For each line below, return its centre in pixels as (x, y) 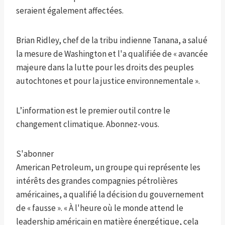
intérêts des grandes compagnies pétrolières (97, 181)
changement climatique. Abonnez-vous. (88, 124)
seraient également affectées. (70, 11)
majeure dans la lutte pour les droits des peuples (105, 68)
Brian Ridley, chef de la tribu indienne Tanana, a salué (112, 40)
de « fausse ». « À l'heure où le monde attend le (100, 208)
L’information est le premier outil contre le (93, 111)
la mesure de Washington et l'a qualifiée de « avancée (112, 54)
